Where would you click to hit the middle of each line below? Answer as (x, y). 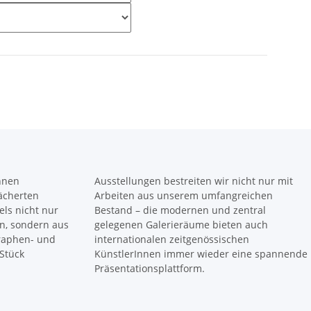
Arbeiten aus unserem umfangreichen (184, 195)
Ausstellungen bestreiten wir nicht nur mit (194, 181)
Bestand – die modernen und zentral (180, 210)
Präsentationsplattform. (150, 268)
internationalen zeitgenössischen (172, 239)
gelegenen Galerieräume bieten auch (181, 225)
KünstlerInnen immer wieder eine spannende (201, 254)
